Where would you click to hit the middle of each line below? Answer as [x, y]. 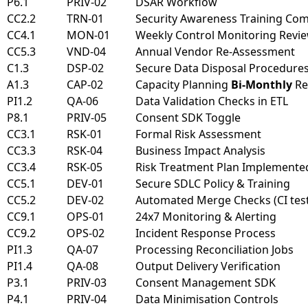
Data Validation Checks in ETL [212, 101]
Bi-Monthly [262, 85]
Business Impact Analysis [200, 151]
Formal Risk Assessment [198, 134]
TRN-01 [85, 19]
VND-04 [86, 52]
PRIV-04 [87, 299]
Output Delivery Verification [208, 266]
